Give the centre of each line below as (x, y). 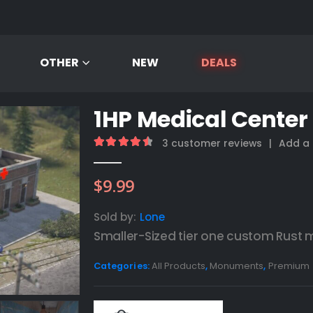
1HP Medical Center (201, 119)
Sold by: (117, 217)
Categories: (123, 265)
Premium (289, 265)
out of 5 (152, 156)
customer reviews (215, 143)
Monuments (236, 265)
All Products (178, 265)
